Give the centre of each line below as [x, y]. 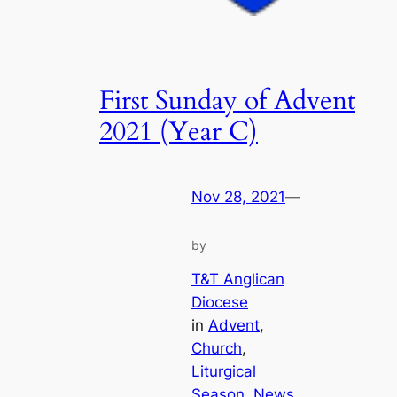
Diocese [220, 303]
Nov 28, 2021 [238, 196]
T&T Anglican [238, 280]
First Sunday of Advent [227, 101]
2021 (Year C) [179, 132]
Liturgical [224, 372]
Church [217, 349]
